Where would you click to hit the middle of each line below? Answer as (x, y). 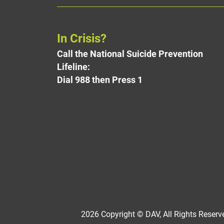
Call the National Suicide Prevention (130, 53)
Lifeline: (73, 66)
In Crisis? (82, 38)
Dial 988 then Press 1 (100, 79)
